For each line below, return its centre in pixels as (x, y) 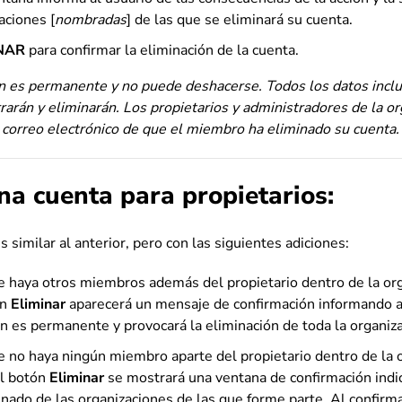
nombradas (91, 20)
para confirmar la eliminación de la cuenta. (162, 50)
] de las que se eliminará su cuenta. (240, 20)
